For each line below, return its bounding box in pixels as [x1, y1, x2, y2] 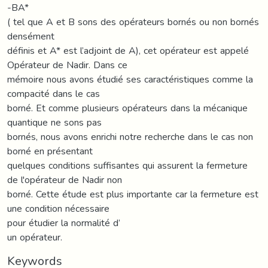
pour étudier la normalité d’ [7, 213, 120, 232]
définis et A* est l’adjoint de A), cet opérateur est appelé [7, 41, 249, 60]
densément [7, 26, 54, 45]
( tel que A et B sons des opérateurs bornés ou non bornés [7, 12, 259, 31]
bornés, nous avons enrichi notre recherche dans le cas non [7, 127, 253, 146]
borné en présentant [7, 141, 93, 160]
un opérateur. [7, 227, 62, 246]
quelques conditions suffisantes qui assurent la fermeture [7, 156, 248, 175]
